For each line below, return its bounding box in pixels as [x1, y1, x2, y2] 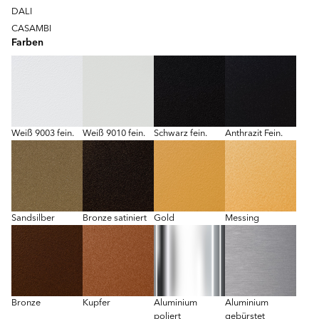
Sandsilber [11, 214, 55, 224]
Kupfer [83, 298, 110, 308]
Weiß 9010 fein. [83, 129, 145, 139]
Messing [225, 214, 259, 224]
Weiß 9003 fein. [11, 129, 74, 139]
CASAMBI [11, 24, 51, 34]
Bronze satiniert [83, 214, 147, 224]
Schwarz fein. [154, 129, 207, 139]
